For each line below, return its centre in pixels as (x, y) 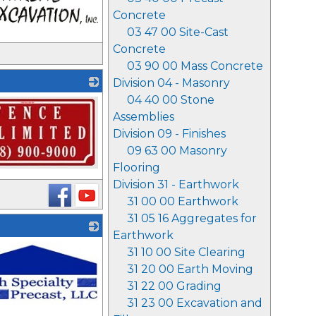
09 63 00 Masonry (177, 151)
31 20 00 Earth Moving (190, 269)
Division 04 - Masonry (171, 83)
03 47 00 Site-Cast (178, 32)
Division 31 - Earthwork (176, 184)
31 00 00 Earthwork (183, 201)
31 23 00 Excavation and (195, 303)
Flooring (136, 168)
